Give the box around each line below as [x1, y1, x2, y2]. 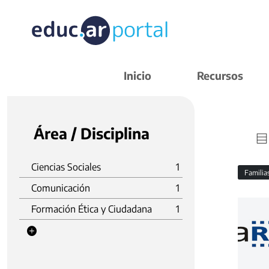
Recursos [197, 68, 243, 82]
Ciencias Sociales [31, 161, 101, 173]
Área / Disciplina [34, 124, 150, 143]
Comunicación [31, 182, 90, 194]
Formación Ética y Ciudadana [31, 203, 152, 215]
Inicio [124, 68, 151, 82]
